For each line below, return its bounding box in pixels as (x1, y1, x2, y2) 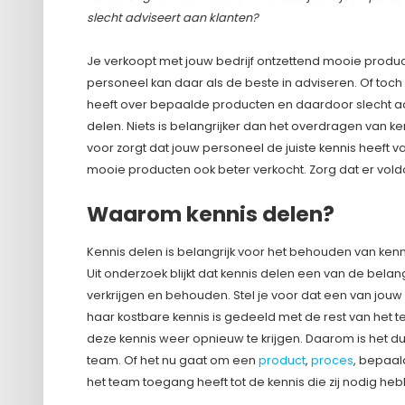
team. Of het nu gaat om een (87, 353, 259, 368)
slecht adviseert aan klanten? (87, 10, 259, 25)
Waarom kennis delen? (87, 200, 334, 229)
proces (311, 353, 353, 368)
